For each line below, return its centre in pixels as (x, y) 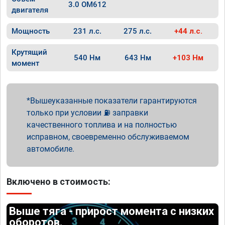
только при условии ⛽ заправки (87, 113)
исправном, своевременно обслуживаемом (108, 137)
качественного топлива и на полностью (102, 125)
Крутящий (29, 52)
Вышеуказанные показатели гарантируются (114, 101)
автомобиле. (50, 149)
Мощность (31, 31)
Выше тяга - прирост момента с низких (112, 211)
